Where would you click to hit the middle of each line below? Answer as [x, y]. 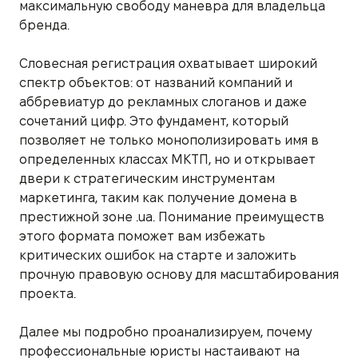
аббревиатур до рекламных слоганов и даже [163, 101]
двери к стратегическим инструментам [147, 178]
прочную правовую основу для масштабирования [179, 274]
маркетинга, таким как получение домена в [158, 197]
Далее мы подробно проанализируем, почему [165, 332]
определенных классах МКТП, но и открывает [167, 159]
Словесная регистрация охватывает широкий [168, 63]
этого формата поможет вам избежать [142, 236]
